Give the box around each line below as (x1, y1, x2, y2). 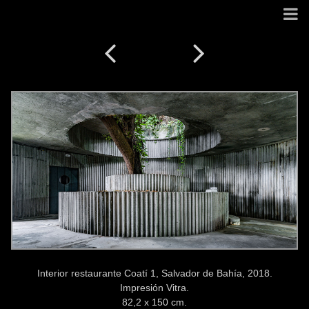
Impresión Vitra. (120, 281, 189, 293)
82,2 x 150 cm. (122, 296, 187, 308)
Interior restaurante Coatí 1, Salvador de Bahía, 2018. (37, 267, 272, 279)
